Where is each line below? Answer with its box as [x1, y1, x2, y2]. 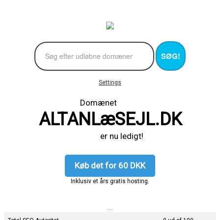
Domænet [80, 97, 140, 108]
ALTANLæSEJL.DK [38, 109, 182, 130]
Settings [99, 79, 121, 86]
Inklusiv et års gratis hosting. [71, 177, 149, 185]
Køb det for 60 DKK [75, 160, 145, 170]
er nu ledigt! [77, 131, 143, 141]
